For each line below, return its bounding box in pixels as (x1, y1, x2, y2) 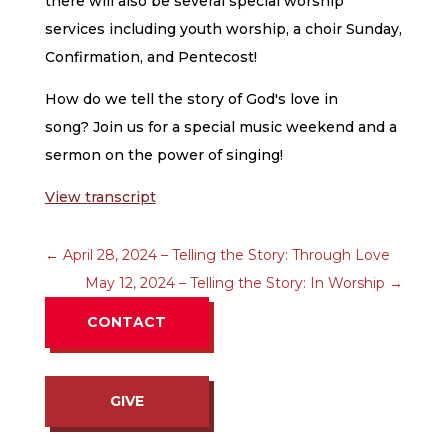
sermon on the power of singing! (44, 145, 283, 164)
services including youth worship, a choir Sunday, (44, 19, 402, 38)
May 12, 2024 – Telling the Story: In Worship (85, 273, 390, 292)
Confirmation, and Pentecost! (44, 47, 257, 66)
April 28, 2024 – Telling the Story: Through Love (58, 245, 390, 264)
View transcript (44, 187, 156, 206)
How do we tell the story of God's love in (44, 89, 338, 108)
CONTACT (87, 312, 167, 331)
